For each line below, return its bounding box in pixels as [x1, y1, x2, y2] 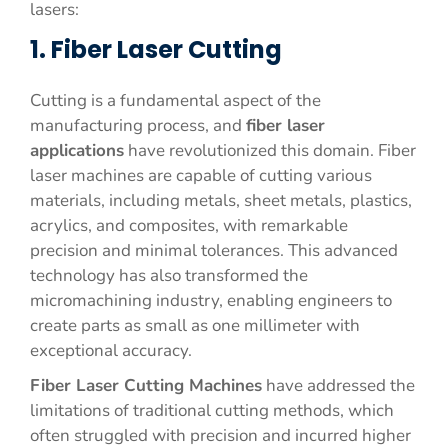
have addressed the [262, 374, 415, 397]
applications [30, 139, 124, 162]
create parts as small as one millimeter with [30, 314, 360, 337]
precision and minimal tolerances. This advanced [30, 239, 398, 262]
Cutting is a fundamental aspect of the [30, 89, 321, 112]
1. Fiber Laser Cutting [30, 33, 282, 66]
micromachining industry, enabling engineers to [30, 289, 392, 312]
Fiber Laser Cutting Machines [30, 374, 262, 397]
